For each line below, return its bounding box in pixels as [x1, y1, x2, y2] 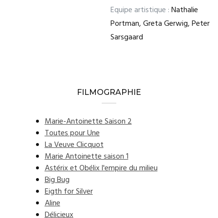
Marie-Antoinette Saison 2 [44, 115, 132, 128]
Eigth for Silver [44, 185, 93, 198]
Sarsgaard [110, 31, 143, 44]
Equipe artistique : [110, 4, 169, 17]
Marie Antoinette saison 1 [44, 150, 128, 163]
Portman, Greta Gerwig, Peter [110, 18, 210, 30]
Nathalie [169, 4, 198, 17]
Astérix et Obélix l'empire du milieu [44, 162, 158, 175]
